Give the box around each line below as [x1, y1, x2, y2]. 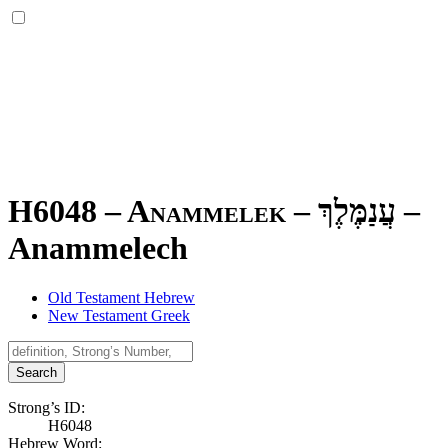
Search [16, 364, 57, 380]
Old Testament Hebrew [48, 288, 195, 306]
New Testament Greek [48, 306, 190, 324]
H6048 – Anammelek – [8, 193, 318, 230]
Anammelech [8, 230, 188, 267]
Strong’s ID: [8, 398, 85, 416]
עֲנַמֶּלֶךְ [318, 193, 396, 230]
